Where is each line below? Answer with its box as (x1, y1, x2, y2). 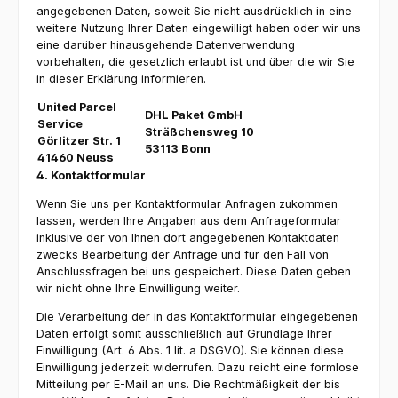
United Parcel (37, 100, 116, 115)
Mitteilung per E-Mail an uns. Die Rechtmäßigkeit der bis (36, 377, 340, 391)
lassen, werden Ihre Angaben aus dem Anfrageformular (36, 214, 341, 228)
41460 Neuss (37, 151, 114, 165)
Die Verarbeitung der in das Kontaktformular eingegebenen (36, 309, 358, 323)
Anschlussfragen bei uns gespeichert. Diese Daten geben (36, 265, 351, 279)
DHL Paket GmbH (145, 108, 245, 123)
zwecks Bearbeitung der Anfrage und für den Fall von (36, 248, 329, 262)
